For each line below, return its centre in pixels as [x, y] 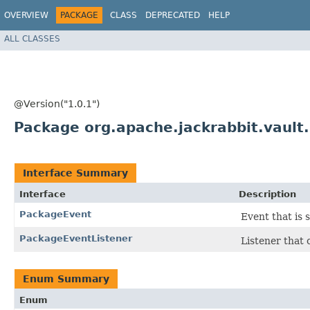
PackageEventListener [76, 238]
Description [267, 194]
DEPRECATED [173, 15]
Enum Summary [66, 279]
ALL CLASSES [32, 38]
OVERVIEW [26, 15]
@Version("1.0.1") [57, 104]
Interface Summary [75, 173]
